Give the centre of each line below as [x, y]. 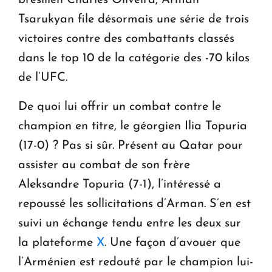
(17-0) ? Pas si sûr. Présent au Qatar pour [131, 145]
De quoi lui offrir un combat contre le [120, 107]
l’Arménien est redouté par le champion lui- [136, 262]
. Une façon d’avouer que [172, 243]
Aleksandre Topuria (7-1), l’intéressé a [120, 184]
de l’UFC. [45, 77]
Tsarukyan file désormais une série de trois [134, 19]
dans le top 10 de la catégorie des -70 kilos [134, 58]
